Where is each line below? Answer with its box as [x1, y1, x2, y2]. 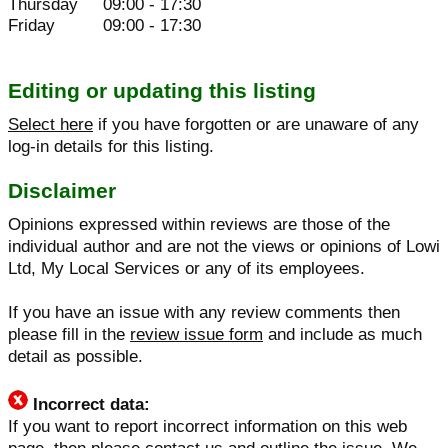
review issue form [130, 325, 263, 344]
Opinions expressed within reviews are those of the [8, 215, 390, 234]
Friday [8, 16, 55, 35]
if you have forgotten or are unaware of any [93, 115, 419, 134]
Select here [8, 115, 93, 134]
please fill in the [8, 325, 130, 344]
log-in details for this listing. [8, 137, 214, 156]
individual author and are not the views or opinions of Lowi [8, 237, 440, 256]
